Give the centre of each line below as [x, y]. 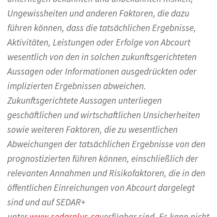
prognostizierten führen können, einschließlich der [103, 158]
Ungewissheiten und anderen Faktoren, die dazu [98, 13]
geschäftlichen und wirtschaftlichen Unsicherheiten [104, 115]
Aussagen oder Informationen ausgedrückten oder [102, 71]
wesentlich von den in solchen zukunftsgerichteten [102, 56]
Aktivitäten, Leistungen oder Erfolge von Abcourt [99, 42]
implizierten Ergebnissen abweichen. [77, 85]
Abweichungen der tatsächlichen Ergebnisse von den [106, 144]
